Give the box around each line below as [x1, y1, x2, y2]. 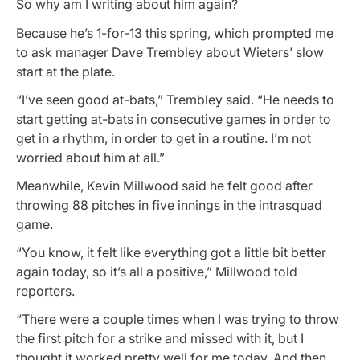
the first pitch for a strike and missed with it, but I [16, 330, 304, 347]
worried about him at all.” [16, 149, 165, 166]
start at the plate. [16, 63, 115, 80]
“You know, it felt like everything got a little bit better [16, 244, 326, 261]
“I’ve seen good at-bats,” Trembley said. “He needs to [16, 91, 334, 108]
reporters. [16, 283, 75, 300]
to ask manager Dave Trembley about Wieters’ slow [16, 43, 324, 60]
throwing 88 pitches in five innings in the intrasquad [16, 196, 322, 213]
